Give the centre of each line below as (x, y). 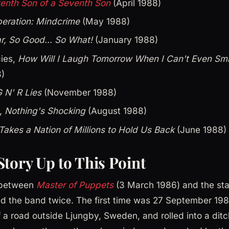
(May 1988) (105, 21)
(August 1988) (116, 111)
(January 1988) (125, 40)
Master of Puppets (75, 185)
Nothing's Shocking (45, 111)
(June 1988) (200, 129)
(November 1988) (79, 93)
